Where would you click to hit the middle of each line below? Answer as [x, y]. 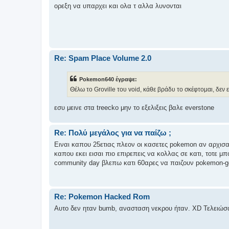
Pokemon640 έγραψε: [108, 79]
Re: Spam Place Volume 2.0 [103, 58]
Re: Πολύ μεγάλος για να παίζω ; [113, 133]
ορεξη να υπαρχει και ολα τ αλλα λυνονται [118, 6]
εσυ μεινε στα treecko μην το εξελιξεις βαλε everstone [134, 108]
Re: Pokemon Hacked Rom [102, 197]
